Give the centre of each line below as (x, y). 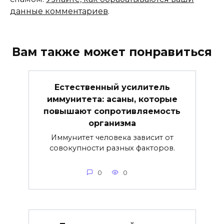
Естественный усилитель (112, 87)
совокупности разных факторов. (112, 148)
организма (112, 123)
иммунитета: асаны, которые (112, 99)
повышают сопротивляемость (112, 111)
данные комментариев (59, 11)
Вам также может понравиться (112, 52)
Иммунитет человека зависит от (112, 137)
